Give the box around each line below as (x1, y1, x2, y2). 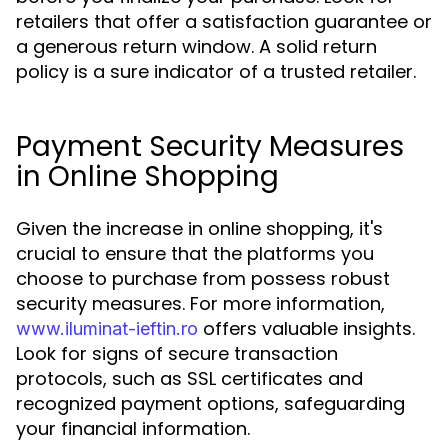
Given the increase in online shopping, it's (16, 216, 383, 241)
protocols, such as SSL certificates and (16, 366, 363, 391)
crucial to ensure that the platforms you (16, 241, 374, 266)
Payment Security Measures (16, 127, 404, 166)
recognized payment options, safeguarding (16, 391, 405, 416)
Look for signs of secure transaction (16, 341, 338, 366)
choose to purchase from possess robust (16, 266, 390, 291)
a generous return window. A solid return (16, 34, 377, 59)
